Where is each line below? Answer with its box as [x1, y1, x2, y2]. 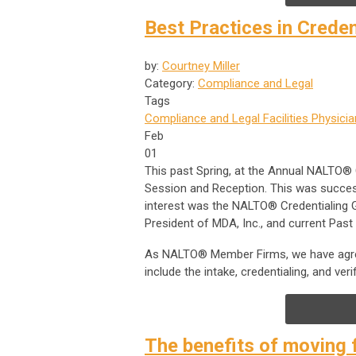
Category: [145, 75, 198, 91]
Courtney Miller [162, 58, 240, 73]
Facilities [260, 110, 308, 126]
